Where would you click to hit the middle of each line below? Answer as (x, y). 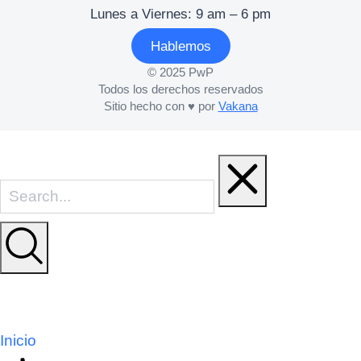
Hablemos (180, 46)
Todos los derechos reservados (180, 89)
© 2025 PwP (180, 72)
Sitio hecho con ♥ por (161, 106)
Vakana (238, 106)
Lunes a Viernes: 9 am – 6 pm (180, 14)
